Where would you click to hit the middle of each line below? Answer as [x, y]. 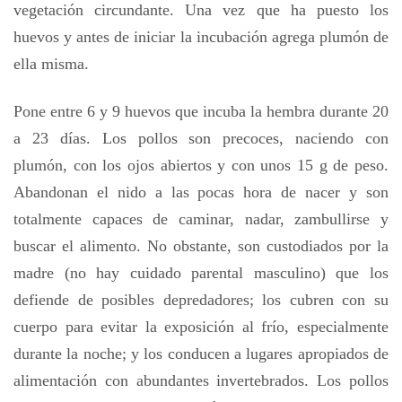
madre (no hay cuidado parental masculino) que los [201, 272]
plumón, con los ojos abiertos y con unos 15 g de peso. [201, 165]
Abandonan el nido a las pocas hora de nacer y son [201, 192]
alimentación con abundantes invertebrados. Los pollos [201, 380]
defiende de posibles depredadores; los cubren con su [201, 299]
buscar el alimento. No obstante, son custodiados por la [201, 245]
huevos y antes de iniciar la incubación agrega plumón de [201, 36]
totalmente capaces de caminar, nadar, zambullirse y [201, 218]
